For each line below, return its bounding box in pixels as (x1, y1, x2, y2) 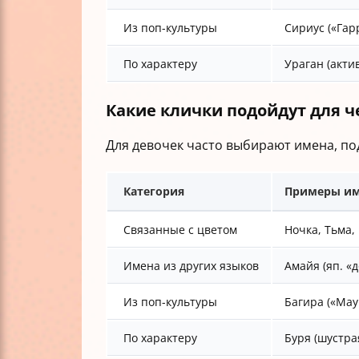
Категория (123, 183, 184, 199)
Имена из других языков (123, 257, 259, 273)
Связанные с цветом (123, 221, 237, 237)
